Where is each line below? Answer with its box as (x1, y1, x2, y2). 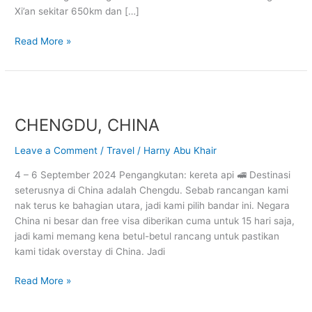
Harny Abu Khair (143, 145, 217, 157)
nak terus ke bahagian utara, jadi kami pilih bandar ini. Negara (15, 199, 290, 211)
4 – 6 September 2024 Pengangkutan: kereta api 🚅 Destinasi (15, 169, 291, 180)
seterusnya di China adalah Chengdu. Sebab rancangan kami (15, 184, 289, 196)
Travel (107, 145, 135, 157)
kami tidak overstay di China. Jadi (15, 245, 166, 257)
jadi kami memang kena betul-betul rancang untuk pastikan (15, 230, 280, 242)
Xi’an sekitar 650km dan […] (15, 6, 140, 17)
